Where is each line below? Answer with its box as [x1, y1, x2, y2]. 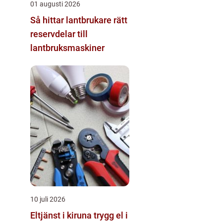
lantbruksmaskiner [30, 42, 105, 53]
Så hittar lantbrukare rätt [30, 14, 127, 25]
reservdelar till [30, 28, 88, 39]
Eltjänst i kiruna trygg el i [30, 210, 94, 221]
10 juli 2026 [30, 195, 65, 203]
